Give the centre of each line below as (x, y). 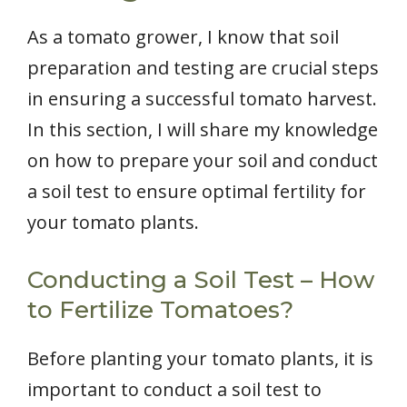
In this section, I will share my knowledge (203, 130)
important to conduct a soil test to (174, 390)
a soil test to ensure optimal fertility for (197, 192)
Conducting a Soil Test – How (201, 280)
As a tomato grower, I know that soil (183, 37)
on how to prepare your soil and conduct (203, 161)
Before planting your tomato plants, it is (200, 359)
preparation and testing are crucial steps (203, 68)
